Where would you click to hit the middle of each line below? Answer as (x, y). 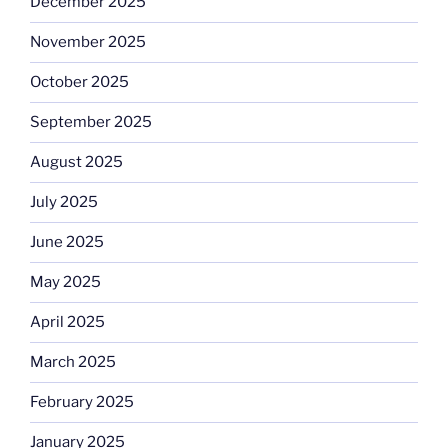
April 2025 (67, 322)
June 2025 (67, 242)
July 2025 (64, 202)
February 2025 (82, 402)
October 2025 (79, 82)
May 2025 (65, 282)
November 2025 (88, 42)
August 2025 (76, 162)
